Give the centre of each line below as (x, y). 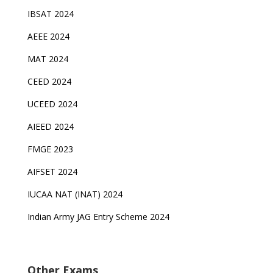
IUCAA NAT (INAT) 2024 (75, 194)
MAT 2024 (49, 59)
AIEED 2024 (51, 126)
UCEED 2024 (52, 104)
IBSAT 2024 (51, 14)
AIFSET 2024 (52, 172)
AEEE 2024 (49, 36)
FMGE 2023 (50, 149)
